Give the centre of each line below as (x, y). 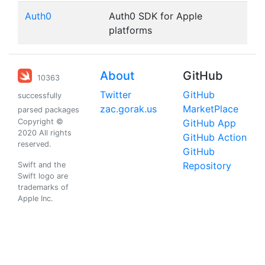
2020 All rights (45, 133)
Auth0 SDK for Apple (156, 16)
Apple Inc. (35, 198)
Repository (207, 166)
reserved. (35, 144)
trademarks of (43, 187)
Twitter (116, 95)
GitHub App (209, 123)
